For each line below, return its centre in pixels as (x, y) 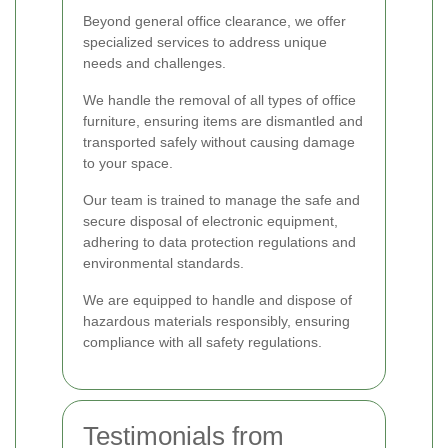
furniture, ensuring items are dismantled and (223, 121)
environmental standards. (163, 263)
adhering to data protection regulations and (219, 242)
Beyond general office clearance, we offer (214, 21)
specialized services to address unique (205, 42)
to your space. (128, 163)
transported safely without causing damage (219, 142)
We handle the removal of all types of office (219, 100)
